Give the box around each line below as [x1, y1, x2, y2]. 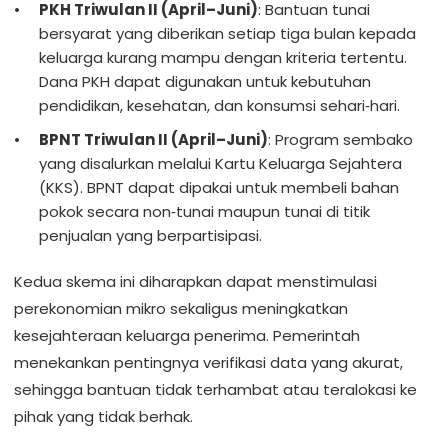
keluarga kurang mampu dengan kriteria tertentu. [39, 47, 407, 69]
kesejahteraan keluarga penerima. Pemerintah [14, 325, 360, 347]
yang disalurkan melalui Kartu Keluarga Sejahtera [39, 153, 402, 175]
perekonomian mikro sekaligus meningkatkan [14, 298, 348, 320]
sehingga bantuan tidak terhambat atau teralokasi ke [14, 379, 417, 401]
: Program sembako [268, 129, 413, 151]
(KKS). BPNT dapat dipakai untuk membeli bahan [39, 177, 399, 199]
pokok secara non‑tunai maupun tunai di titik [39, 201, 370, 223]
